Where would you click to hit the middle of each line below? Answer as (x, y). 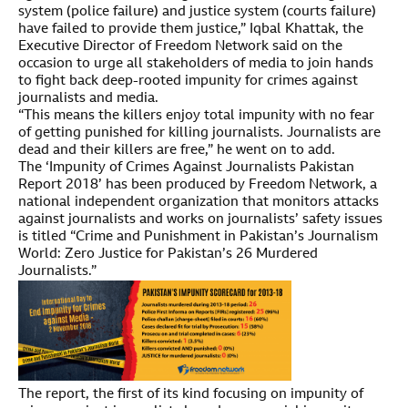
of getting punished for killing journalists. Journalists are (199, 133)
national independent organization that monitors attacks (199, 202)
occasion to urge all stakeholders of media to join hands (196, 64)
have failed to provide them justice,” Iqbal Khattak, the (191, 29)
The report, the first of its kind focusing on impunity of (191, 395)
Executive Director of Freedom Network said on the (180, 46)
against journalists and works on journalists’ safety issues (200, 219)
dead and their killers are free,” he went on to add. (177, 150)
